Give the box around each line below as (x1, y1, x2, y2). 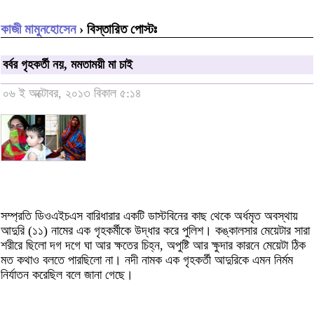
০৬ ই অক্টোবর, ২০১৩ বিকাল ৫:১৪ (3, 86, 142, 101)
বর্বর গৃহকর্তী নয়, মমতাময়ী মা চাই (3, 57, 132, 72)
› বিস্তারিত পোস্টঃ (76, 21, 157, 36)
